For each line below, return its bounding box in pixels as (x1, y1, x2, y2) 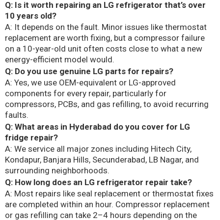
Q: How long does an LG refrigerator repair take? (5, 177, 192, 187)
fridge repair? (5, 132, 58, 142)
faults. (5, 110, 28, 120)
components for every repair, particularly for (5, 88, 166, 99)
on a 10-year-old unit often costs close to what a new (5, 44, 202, 54)
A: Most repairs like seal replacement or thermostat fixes (5, 189, 214, 199)
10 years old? (5, 10, 56, 21)
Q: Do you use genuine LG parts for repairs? (5, 66, 173, 76)
